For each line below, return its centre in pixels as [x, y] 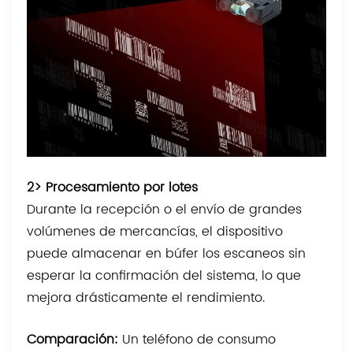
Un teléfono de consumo [199, 339]
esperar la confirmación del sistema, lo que [164, 275]
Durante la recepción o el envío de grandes [165, 209]
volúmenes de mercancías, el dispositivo [155, 231]
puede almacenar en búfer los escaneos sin [167, 253]
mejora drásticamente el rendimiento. [146, 297]
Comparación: [75, 339]
